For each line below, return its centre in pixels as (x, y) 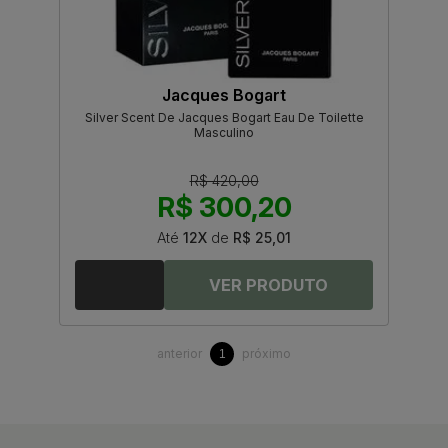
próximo (266, 354)
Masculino (224, 133)
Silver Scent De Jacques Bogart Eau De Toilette (224, 118)
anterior (179, 354)
